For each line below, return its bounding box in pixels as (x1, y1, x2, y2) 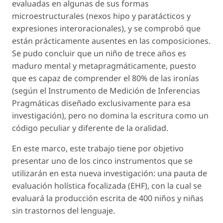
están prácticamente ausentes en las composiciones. (12, 35, 211, 47)
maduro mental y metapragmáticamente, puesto (12, 60, 196, 72)
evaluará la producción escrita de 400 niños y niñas (12, 193, 204, 204)
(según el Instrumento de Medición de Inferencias (12, 85, 200, 97)
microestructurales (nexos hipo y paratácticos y (12, 10, 191, 22)
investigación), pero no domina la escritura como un (12, 110, 209, 121)
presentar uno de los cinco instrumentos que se (12, 155, 193, 167)
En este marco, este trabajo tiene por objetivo (12, 143, 184, 154)
